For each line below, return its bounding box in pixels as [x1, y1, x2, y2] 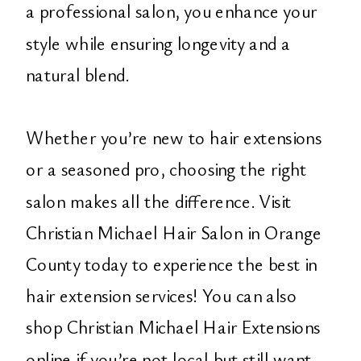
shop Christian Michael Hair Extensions [26, 314, 321, 340]
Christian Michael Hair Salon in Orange [26, 219, 322, 245]
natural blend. [26, 61, 129, 87]
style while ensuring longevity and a [26, 30, 290, 56]
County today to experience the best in [26, 251, 317, 276]
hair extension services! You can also [26, 283, 297, 308]
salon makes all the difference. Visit [26, 188, 292, 214]
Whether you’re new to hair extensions [26, 125, 322, 150]
